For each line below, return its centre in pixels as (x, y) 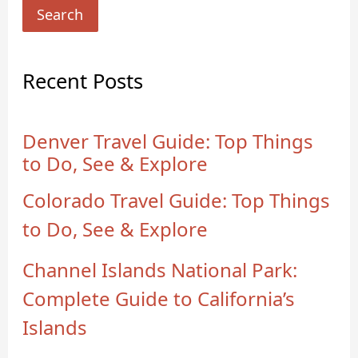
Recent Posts (83, 81)
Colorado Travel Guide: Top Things (177, 200)
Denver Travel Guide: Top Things (168, 141)
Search (60, 15)
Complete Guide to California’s (159, 298)
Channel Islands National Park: (160, 269)
